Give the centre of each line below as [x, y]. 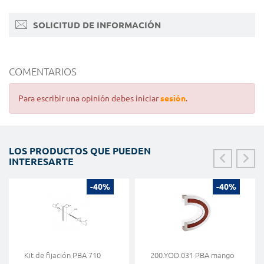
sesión [173, 99]
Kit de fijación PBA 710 [62, 255]
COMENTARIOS [43, 72]
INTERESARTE [41, 162]
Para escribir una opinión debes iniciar [89, 99]
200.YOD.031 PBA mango [192, 255]
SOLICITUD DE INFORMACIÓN [95, 25]
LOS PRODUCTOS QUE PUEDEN [80, 151]
